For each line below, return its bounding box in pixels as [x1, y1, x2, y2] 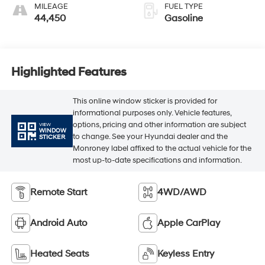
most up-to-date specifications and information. [72, 156, 242, 166]
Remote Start [30, 186, 87, 198]
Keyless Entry [157, 247, 214, 260]
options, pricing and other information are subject [72, 120, 246, 130]
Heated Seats [30, 247, 89, 260]
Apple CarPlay [157, 216, 220, 229]
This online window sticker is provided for [72, 96, 217, 106]
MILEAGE [34, 1, 68, 11]
